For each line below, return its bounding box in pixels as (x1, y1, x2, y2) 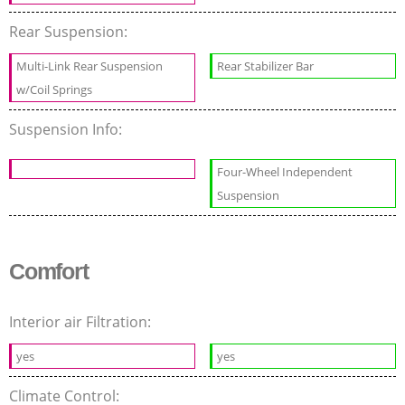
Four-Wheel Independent (217, 163, 353, 180)
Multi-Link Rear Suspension (16, 57, 163, 74)
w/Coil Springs (16, 80, 92, 98)
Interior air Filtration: (9, 311, 155, 332)
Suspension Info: (9, 118, 126, 139)
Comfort (9, 258, 89, 284)
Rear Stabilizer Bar (217, 57, 315, 74)
